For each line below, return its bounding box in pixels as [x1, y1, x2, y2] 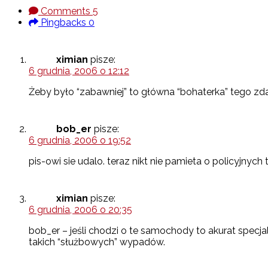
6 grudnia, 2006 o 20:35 [29, 204, 132, 216]
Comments [38, 5, 93, 17]
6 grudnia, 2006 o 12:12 [29, 65, 129, 77]
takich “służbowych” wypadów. [29, 236, 165, 248]
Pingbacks [38, 17, 89, 29]
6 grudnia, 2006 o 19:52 [29, 135, 131, 147]
